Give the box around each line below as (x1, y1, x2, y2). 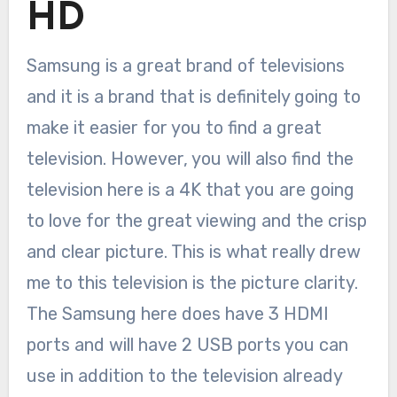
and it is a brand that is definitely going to (26, 85, 361, 107)
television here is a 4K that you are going (26, 178, 354, 200)
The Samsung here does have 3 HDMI (26, 302, 329, 324)
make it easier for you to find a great (26, 116, 322, 138)
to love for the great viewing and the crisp (26, 209, 367, 231)
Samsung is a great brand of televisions (26, 54, 345, 76)
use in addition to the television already (26, 364, 342, 386)
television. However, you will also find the (26, 147, 354, 169)
